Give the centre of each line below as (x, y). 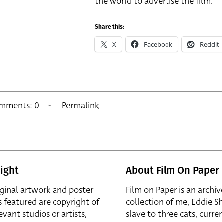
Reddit (209, 44)
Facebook (158, 44)
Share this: (110, 27)
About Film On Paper (172, 170)
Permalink (81, 105)
